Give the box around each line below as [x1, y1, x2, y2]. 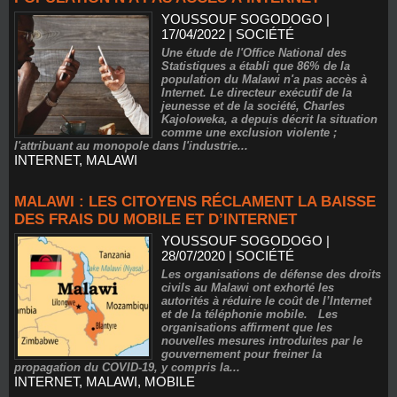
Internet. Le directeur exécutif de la [161, 86, 353, 99]
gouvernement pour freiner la [161, 347, 323, 361]
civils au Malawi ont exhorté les [161, 281, 335, 294]
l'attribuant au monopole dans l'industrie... [14, 139, 248, 152]
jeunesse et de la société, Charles [161, 99, 346, 113]
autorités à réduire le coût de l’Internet [161, 294, 372, 307]
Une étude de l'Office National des [161, 46, 347, 59]
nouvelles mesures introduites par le [161, 334, 363, 347]
